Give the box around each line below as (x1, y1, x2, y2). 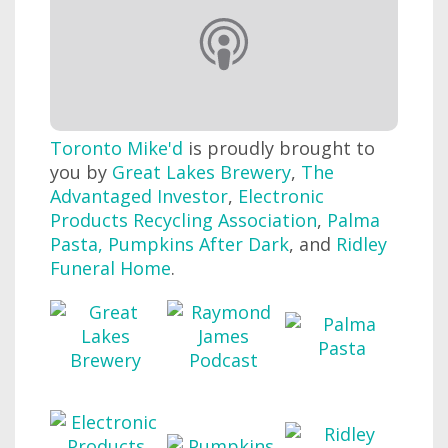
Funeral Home (50, 255, 171, 280)
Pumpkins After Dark (108, 231, 289, 256)
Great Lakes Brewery (112, 159, 291, 184)
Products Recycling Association (50, 207, 317, 232)
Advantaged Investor (50, 183, 228, 208)
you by (50, 159, 112, 184)
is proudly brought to (183, 135, 375, 160)
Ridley (336, 231, 387, 256)
